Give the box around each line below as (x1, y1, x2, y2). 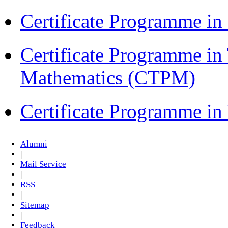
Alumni (20, 139, 47, 149)
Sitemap (20, 200, 49, 210)
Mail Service (20, 159, 66, 169)
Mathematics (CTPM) (20, 67, 195, 89)
